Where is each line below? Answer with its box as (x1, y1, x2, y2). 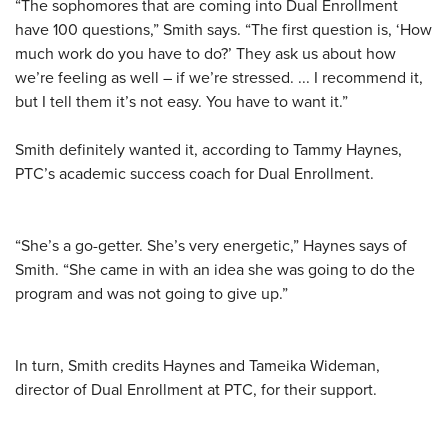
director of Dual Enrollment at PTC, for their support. (15, 377, 377, 400)
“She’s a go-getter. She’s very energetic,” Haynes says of (15, 233, 407, 256)
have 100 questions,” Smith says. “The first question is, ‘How (15, 17, 432, 40)
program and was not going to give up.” (15, 281, 288, 304)
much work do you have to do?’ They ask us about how (15, 41, 396, 64)
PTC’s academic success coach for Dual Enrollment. (15, 161, 374, 184)
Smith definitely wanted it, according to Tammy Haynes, (15, 137, 402, 160)
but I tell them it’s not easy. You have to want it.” (15, 89, 348, 112)
